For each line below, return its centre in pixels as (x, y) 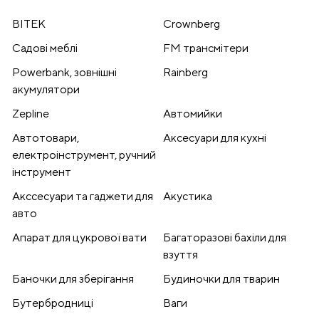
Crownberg (192, 24)
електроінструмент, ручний (84, 155)
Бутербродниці (53, 303)
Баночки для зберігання (73, 279)
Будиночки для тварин (221, 279)
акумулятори (46, 90)
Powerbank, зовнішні (64, 73)
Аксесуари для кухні (215, 138)
